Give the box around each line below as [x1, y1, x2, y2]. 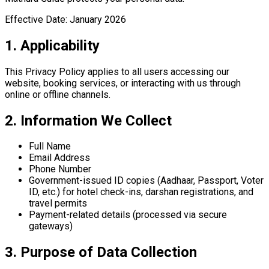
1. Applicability [5, 37, 100, 54]
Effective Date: [5, 13, 70, 25]
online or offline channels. [5, 88, 110, 100]
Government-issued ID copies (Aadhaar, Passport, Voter [29, 175, 264, 187]
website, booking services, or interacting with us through [5, 77, 241, 89]
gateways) [29, 220, 73, 232]
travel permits [29, 198, 87, 210]
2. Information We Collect [5, 112, 172, 129]
